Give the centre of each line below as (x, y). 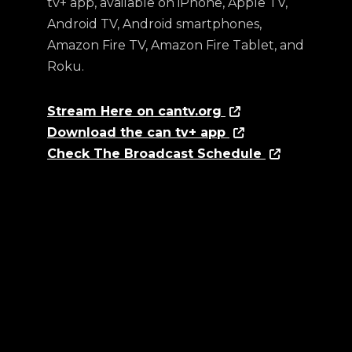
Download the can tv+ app (138, 132)
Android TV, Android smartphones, (154, 24)
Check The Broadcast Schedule (156, 154)
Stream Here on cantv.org (136, 111)
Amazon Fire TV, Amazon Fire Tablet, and (176, 45)
